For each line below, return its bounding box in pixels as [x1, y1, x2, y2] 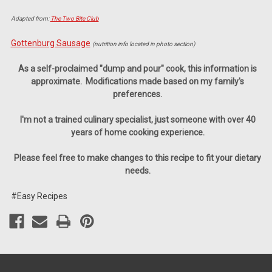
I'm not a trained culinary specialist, [19, 115, 155, 125]
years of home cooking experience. [70, 127, 205, 138]
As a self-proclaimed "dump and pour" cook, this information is [18, 64, 257, 74]
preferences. [113, 89, 162, 100]
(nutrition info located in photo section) [92, 41, 195, 48]
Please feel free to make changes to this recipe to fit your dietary [14, 153, 261, 163]
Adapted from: [10, 15, 50, 22]
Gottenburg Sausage [10, 38, 90, 49]
